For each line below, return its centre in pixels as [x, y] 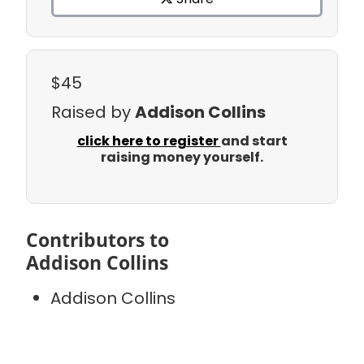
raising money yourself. [182, 157]
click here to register [149, 141]
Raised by [93, 112]
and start [254, 141]
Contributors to [97, 239]
